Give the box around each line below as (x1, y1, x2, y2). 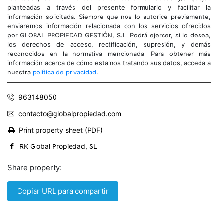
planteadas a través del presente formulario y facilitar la (7, 3, 211, 11)
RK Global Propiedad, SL (19, 142, 97, 150)
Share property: (7, 163, 62, 172)
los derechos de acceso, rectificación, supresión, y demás (7, 40, 211, 48)
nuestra (7, 68, 33, 76)
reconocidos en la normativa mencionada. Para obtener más (7, 49, 211, 57)
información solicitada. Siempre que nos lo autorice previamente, (7, 12, 211, 20)
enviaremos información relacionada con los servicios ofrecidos (7, 21, 211, 30)
